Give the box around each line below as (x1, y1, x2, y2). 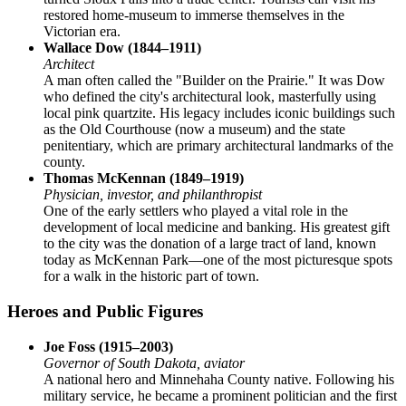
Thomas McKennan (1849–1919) (43, 170, 244, 187)
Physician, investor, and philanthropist (43, 187, 262, 203)
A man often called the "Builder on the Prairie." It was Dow (43, 72, 385, 89)
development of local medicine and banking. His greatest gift (43, 219, 390, 236)
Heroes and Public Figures (7, 301, 203, 321)
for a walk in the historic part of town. (43, 268, 259, 285)
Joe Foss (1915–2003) (43, 338, 173, 354)
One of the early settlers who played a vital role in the (43, 203, 348, 219)
